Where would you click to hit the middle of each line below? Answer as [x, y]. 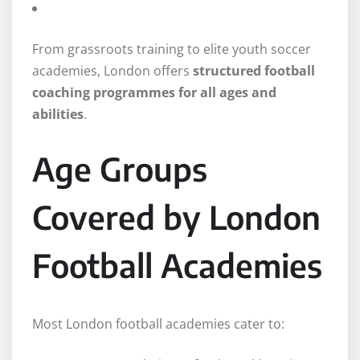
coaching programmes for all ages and [154, 93]
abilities [58, 115]
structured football [254, 71]
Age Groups [120, 169]
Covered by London [176, 217]
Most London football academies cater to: [158, 324]
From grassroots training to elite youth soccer [172, 49]
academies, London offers [112, 71]
